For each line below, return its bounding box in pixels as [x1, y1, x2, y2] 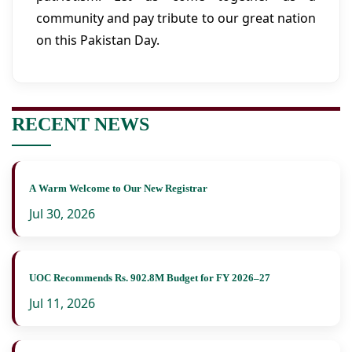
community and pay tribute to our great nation [36, 9, 316, 27]
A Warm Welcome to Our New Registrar [29, 182, 207, 195]
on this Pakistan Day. [36, 31, 159, 49]
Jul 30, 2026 [29, 205, 95, 223]
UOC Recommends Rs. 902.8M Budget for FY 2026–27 [29, 272, 270, 284]
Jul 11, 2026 [29, 295, 95, 313]
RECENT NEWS [12, 114, 149, 135]
